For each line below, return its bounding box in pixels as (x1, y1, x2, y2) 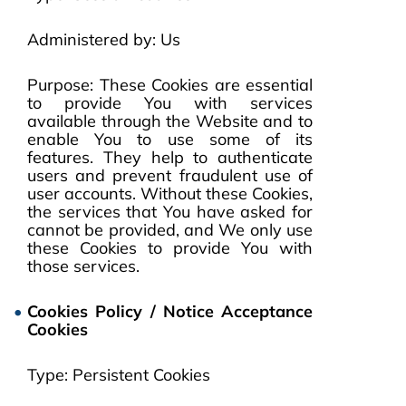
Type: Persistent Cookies (27, 364, 210, 385)
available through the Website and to (27, 111, 313, 131)
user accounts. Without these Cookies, (27, 183, 313, 204)
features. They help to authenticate (27, 147, 313, 168)
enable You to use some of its (27, 129, 313, 150)
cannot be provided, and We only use (27, 219, 313, 240)
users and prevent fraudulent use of (27, 165, 313, 186)
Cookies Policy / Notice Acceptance (27, 301, 313, 322)
